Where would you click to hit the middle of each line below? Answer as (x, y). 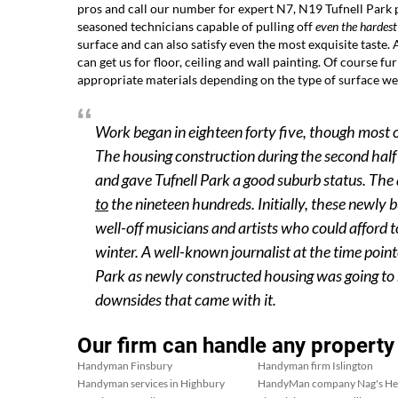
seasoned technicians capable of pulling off (196, 27)
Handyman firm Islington (315, 366)
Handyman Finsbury (125, 366)
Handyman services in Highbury (151, 384)
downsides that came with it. (186, 300)
